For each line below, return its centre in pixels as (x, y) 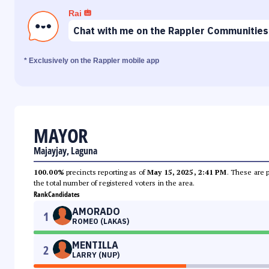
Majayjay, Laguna (65, 151)
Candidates (64, 195)
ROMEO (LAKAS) (101, 222)
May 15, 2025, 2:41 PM (187, 172)
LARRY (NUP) (96, 255)
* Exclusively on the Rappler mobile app (92, 61)
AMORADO (96, 212)
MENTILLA (95, 245)
